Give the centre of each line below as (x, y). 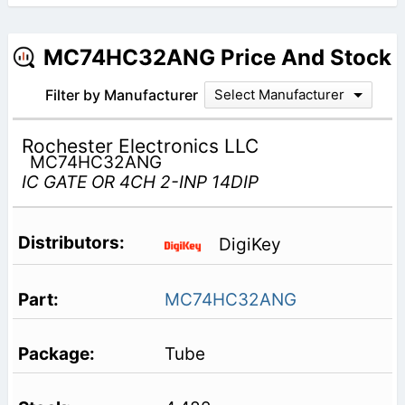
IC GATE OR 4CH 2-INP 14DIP (140, 182)
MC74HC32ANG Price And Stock (217, 57)
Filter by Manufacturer (121, 94)
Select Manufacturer (279, 94)
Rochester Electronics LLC (140, 146)
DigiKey (250, 245)
